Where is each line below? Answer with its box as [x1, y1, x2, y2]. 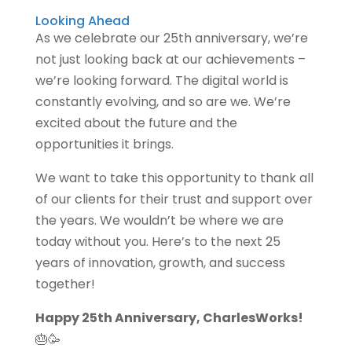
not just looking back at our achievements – [35, 49, 306, 68]
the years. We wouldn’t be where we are [35, 211, 284, 229]
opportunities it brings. [35, 134, 174, 153]
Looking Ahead [35, 11, 130, 30]
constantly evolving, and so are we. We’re [35, 92, 291, 111]
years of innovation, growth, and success [35, 253, 285, 272]
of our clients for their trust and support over [35, 189, 313, 208]
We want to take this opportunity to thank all [35, 168, 313, 187]
